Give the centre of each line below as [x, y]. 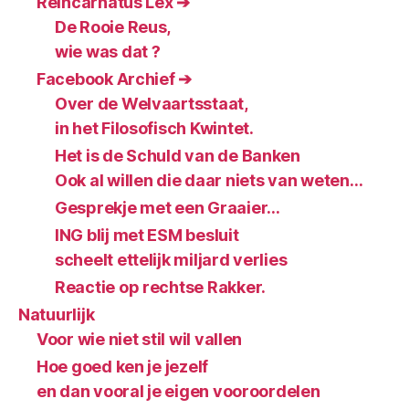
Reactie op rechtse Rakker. [160, 288]
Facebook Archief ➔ [115, 79]
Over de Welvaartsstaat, [152, 104]
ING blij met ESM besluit [147, 236]
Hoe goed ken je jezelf [123, 367]
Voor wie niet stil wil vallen [140, 340]
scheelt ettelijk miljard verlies [171, 260]
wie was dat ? [108, 52]
